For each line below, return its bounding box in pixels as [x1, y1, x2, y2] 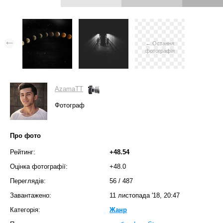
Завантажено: [10, 192, 51, 199]
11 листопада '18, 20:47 [110, 192, 180, 199]
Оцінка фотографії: [10, 163, 68, 170]
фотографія [145, 48, 175, 54]
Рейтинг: [10, 148, 35, 156]
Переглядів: [10, 177, 46, 185]
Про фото [10, 132, 41, 139]
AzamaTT [55, 85, 83, 93]
